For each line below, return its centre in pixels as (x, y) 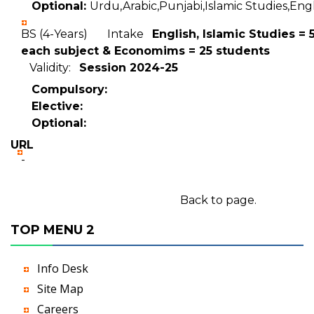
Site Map (60, 289)
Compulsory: (69, 89)
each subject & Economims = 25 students (145, 51)
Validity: (50, 68)
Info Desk (63, 268)
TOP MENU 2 (53, 230)
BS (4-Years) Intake (87, 34)
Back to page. (218, 200)
